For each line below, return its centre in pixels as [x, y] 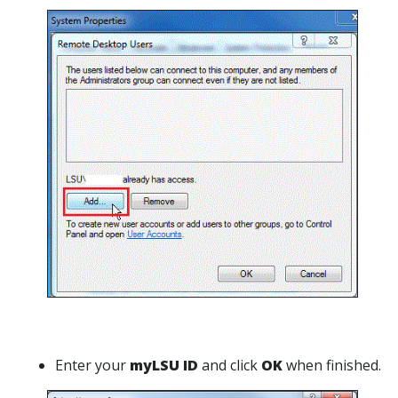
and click [230, 365]
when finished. [334, 365]
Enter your [92, 365]
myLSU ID [164, 365]
